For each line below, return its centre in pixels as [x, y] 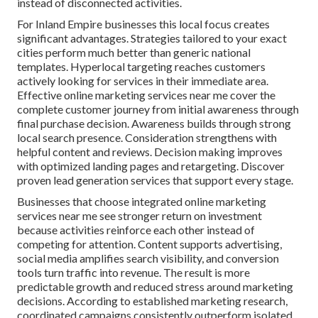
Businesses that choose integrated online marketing [142, 202]
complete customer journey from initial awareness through [158, 109]
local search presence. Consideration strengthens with [147, 138]
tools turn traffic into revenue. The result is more [133, 273]
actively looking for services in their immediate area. [143, 81]
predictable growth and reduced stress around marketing [155, 287]
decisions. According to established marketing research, [152, 301]
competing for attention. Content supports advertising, [149, 244]
